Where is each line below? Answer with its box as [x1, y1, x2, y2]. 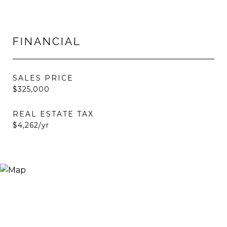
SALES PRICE [13, 73, 73, 83]
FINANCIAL [13, 35, 81, 48]
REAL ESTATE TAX [13, 109, 94, 119]
